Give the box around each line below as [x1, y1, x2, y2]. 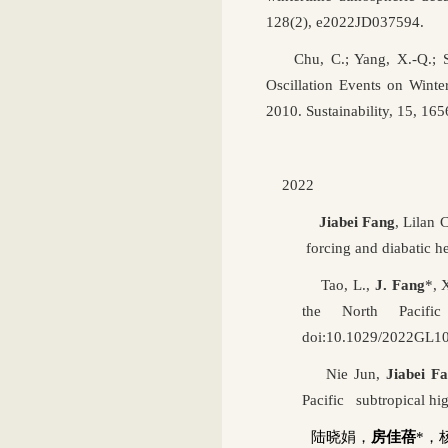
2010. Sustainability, [266, 102, 397, 119]
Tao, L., [302, 276, 375, 293]
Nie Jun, [302, 365, 381, 382]
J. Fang [374, 276, 425, 293]
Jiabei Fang [302, 213, 396, 230]
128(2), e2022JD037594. [266, 13, 428, 30]
